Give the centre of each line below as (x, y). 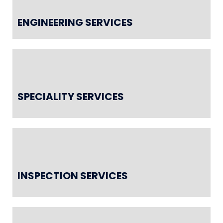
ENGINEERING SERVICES (75, 22)
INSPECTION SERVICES (73, 175)
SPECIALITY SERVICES (71, 96)
